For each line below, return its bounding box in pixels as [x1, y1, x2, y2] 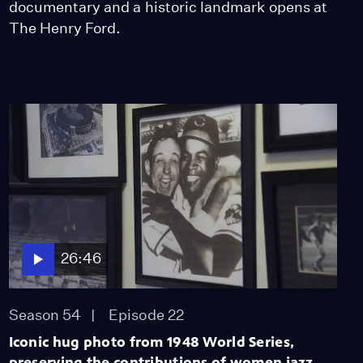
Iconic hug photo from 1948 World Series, [8, 332, 295, 351]
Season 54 [8, 305, 82, 323]
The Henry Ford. [8, 19, 122, 36]
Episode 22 [109, 305, 184, 323]
